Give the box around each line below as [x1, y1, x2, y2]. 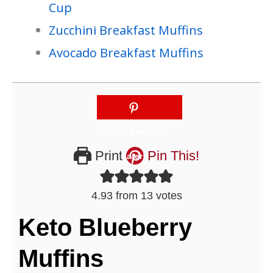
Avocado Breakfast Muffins [49, 44, 204, 62]
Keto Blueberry [18, 214, 192, 241]
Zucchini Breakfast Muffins [49, 22, 203, 39]
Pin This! [143, 148, 199, 164]
